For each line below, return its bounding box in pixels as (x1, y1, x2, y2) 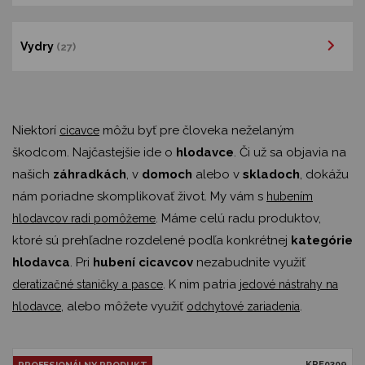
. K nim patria (163, 277, 240, 292)
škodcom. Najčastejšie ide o (12, 145, 176, 160)
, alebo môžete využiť (61, 299, 187, 314)
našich (12, 167, 53, 182)
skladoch (243, 167, 300, 182)
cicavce (59, 124, 99, 137)
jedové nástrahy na (240, 278, 338, 291)
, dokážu (300, 167, 349, 182)
